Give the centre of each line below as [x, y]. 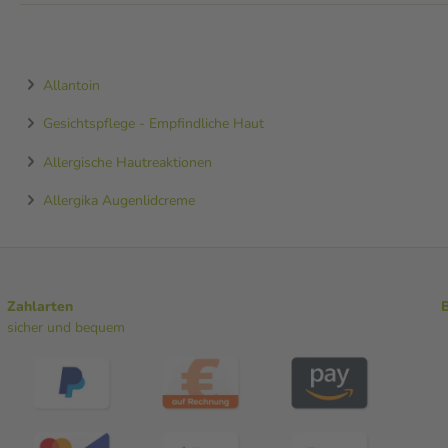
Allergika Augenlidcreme [119, 200]
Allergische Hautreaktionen [128, 161]
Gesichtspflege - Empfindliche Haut [154, 123]
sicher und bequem [65, 327]
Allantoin [72, 84]
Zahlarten [39, 306]
